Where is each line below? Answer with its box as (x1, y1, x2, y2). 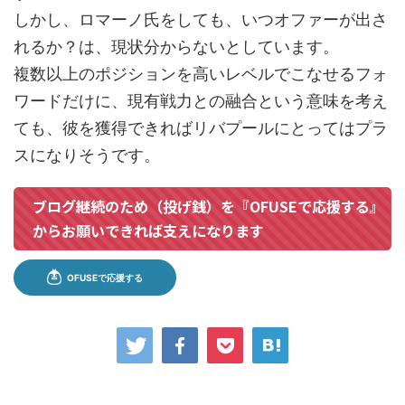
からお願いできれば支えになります (33, 219, 264, 241)
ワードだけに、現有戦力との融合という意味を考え (14, 90, 388, 110)
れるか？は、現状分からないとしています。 (14, 36, 339, 56)
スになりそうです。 (14, 145, 160, 165)
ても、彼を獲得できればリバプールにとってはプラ (14, 118, 388, 137)
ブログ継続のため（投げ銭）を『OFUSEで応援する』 (33, 194, 384, 217)
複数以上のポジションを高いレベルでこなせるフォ (14, 63, 388, 83)
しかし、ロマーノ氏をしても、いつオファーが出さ (14, 9, 388, 29)
